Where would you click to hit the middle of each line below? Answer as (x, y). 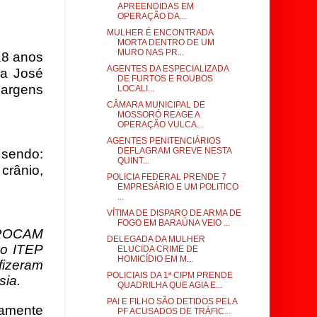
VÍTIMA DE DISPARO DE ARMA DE (174, 213)
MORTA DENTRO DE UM (166, 42)
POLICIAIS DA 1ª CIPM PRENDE (169, 275)
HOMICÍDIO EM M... (155, 259)
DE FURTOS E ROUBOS (165, 79)
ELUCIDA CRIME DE (157, 249)
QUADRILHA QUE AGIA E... (169, 285)
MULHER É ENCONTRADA (160, 33)
